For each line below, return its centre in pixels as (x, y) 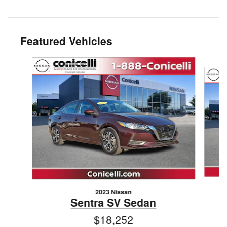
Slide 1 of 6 (26, 62)
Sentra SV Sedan (113, 202)
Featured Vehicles (66, 40)
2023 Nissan (113, 192)
